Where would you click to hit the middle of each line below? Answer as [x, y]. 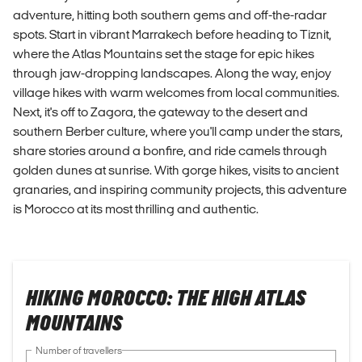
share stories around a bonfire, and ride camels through [170, 151]
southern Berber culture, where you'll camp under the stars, [178, 132]
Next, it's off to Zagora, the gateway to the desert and [160, 112]
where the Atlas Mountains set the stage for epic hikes [164, 54]
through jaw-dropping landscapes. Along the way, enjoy [172, 74]
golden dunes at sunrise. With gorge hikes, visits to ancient [176, 170]
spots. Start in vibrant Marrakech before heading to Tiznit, [172, 35]
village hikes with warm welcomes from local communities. [176, 93]
